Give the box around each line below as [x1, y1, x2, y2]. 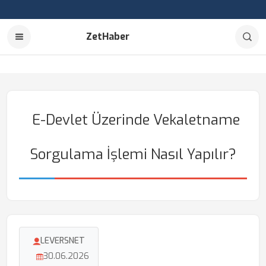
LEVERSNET [40, 235, 85, 246]
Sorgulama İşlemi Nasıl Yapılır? [30, 145, 236, 164]
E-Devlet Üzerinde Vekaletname [32, 110, 240, 129]
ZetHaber [86, 30, 129, 43]
